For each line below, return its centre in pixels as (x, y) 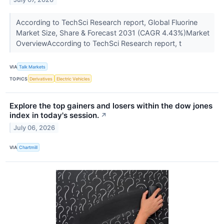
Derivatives (41, 78)
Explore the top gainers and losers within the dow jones (111, 106)
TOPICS (19, 78)
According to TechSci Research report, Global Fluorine (106, 22)
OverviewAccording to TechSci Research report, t (99, 43)
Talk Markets (32, 66)
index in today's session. (54, 115)
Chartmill (28, 147)
